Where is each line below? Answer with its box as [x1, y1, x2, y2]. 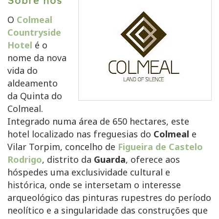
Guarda [94, 153, 126, 166]
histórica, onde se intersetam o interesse [7, 179, 181, 191]
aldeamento [7, 77, 58, 89]
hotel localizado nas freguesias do [7, 128, 153, 140]
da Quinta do [7, 90, 62, 102]
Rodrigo [7, 153, 42, 166]
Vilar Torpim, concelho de [7, 141, 118, 153]
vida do [7, 65, 38, 77]
